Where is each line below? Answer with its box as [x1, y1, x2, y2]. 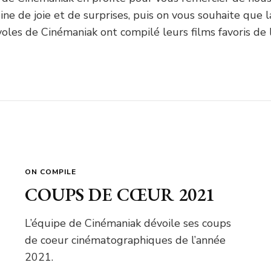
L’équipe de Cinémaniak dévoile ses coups [25, 215, 232, 230]
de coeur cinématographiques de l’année [25, 232, 226, 247]
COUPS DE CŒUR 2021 [25, 182, 215, 206]
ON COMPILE [25, 166, 77, 177]
